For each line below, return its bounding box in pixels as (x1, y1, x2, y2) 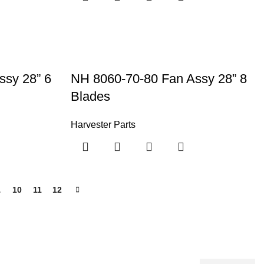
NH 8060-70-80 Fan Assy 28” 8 (71, 71, 247, 86)
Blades (71, 88, 111, 104)
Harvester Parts (71, 119, 136, 130)
